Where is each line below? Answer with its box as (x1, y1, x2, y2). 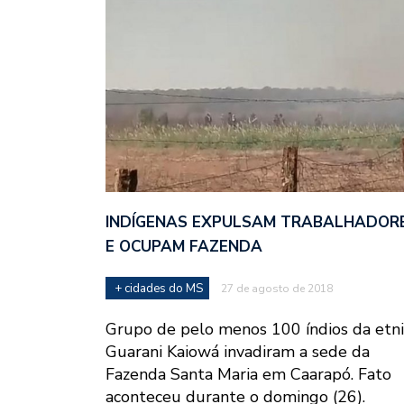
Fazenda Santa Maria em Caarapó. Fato (106, 363, 391, 385)
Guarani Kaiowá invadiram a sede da (106, 340, 370, 363)
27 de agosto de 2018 (221, 280, 333, 296)
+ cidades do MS (115, 280, 203, 297)
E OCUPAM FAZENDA (106, 235, 262, 257)
